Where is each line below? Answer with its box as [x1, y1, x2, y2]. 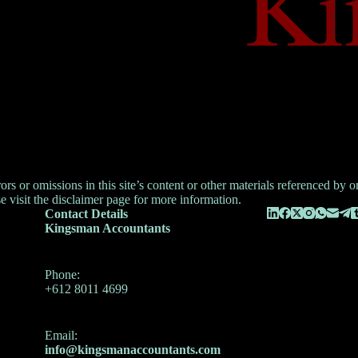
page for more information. [106, 193, 241, 207]
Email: [44, 328, 78, 343]
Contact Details [44, 207, 128, 221]
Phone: [44, 268, 80, 282]
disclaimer [52, 193, 106, 207]
